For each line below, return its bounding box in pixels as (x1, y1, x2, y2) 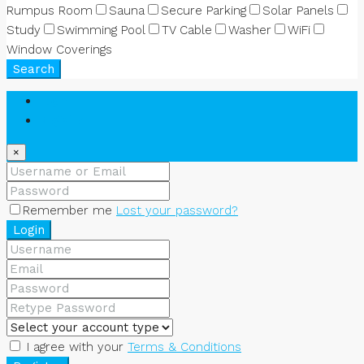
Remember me (23, 203, 116, 219)
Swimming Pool (57, 23, 145, 38)
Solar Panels (262, 3, 334, 19)
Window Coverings (6, 42, 112, 58)
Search (13, 62, 54, 77)
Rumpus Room (6, 3, 93, 19)
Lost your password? (116, 203, 238, 219)
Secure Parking (161, 3, 246, 19)
